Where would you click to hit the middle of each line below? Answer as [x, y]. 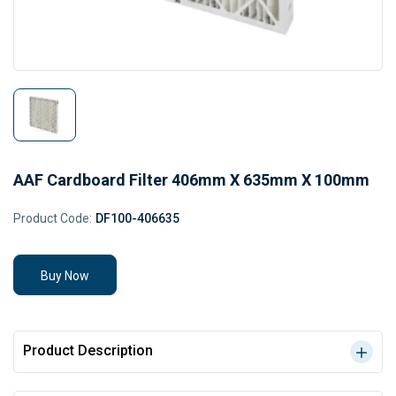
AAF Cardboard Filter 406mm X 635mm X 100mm [191, 180]
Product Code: [53, 218]
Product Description [88, 350]
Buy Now [65, 276]
